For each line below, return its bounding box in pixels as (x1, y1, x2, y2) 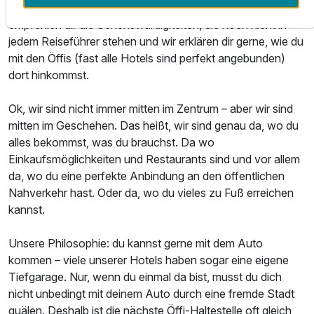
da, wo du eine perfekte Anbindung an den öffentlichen (8, 168, 285, 183)
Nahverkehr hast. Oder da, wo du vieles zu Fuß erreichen (8, 185, 294, 200)
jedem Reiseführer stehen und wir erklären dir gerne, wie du (8, 34, 303, 48)
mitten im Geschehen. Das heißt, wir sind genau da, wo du (8, 118, 299, 132)
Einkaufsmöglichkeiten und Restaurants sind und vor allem (8, 151, 300, 166)
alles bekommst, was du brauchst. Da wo (8, 135, 214, 149)
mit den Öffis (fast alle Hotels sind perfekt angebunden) (8, 50, 285, 65)
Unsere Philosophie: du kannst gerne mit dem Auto (8, 235, 263, 250)
